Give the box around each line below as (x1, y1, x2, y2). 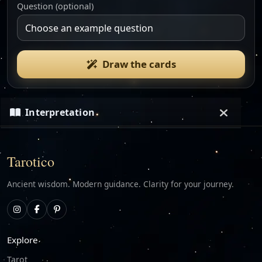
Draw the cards (102, 57, 176, 71)
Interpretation (25, 105, 95, 119)
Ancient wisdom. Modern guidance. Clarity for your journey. (7, 178, 234, 190)
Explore (7, 233, 38, 246)
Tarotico (7, 152, 54, 171)
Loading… (106, 152, 150, 166)
